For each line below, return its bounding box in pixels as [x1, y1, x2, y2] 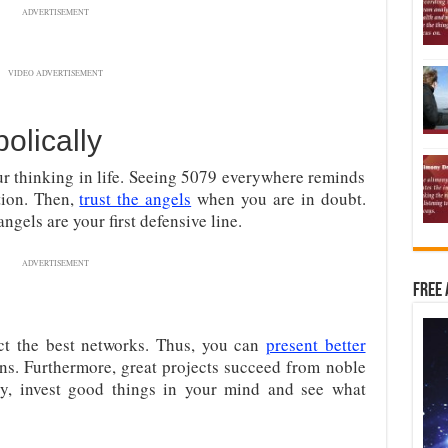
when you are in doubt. [191, 187, 366, 210]
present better [265, 333, 366, 356]
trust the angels [79, 187, 192, 210]
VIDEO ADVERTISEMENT [8, 68, 103, 78]
